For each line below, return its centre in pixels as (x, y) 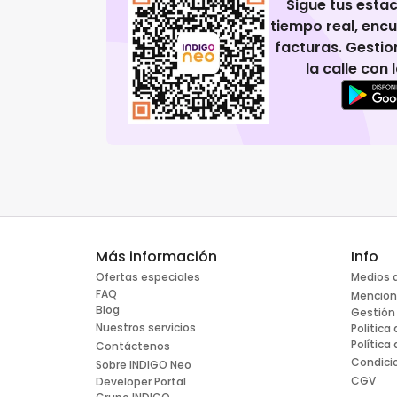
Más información (156, 257)
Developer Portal (141, 382)
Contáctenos (133, 346)
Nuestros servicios (146, 328)
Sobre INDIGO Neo (144, 365)
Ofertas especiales (148, 277)
